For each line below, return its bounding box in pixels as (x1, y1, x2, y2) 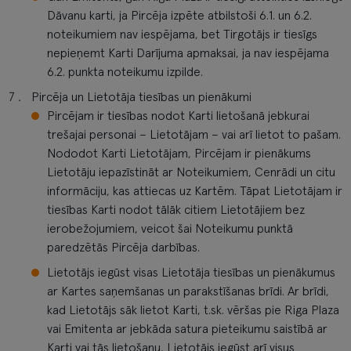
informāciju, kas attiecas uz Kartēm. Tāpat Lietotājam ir (47, 185, 342, 197)
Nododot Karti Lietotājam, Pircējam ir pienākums (47, 147, 311, 160)
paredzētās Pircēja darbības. (47, 241, 200, 254)
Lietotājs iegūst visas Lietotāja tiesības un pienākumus (47, 266, 335, 279)
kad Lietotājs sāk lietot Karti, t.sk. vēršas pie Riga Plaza (47, 304, 339, 317)
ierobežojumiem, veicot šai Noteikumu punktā (47, 223, 293, 235)
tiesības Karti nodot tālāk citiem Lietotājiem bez (47, 204, 305, 216)
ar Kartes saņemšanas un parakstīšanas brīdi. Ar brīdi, (47, 285, 329, 298)
